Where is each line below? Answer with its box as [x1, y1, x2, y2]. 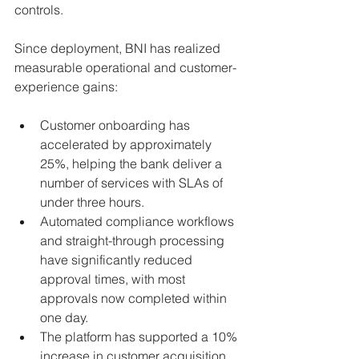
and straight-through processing [40, 232, 228, 248]
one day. [40, 309, 88, 325]
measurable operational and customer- [14, 58, 236, 75]
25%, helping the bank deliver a [40, 155, 225, 171]
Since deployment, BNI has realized [14, 39, 224, 56]
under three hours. [40, 193, 144, 210]
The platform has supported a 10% [40, 328, 240, 345]
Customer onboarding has [40, 116, 193, 133]
